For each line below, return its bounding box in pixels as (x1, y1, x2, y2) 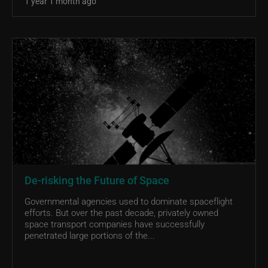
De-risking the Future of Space (25, 172, 169, 187)
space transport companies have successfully (25, 217, 205, 230)
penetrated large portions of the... (25, 229, 155, 241)
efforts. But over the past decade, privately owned (25, 206, 218, 218)
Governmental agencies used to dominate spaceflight (25, 194, 233, 207)
